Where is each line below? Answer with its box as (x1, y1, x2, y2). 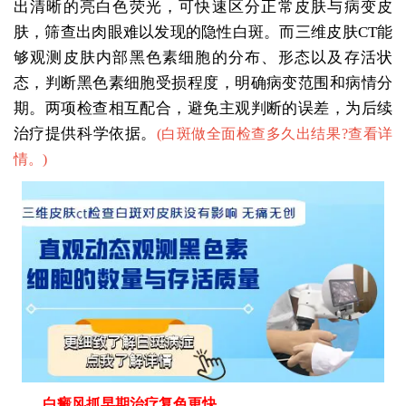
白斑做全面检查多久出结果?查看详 (160, 125, 393, 141)
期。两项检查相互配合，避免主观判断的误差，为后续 (13, 99, 393, 117)
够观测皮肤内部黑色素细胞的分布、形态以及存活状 (13, 48, 393, 66)
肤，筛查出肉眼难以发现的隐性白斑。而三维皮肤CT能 (13, 23, 393, 41)
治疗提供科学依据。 (13, 124, 157, 142)
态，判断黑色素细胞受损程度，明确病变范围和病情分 (13, 73, 393, 92)
